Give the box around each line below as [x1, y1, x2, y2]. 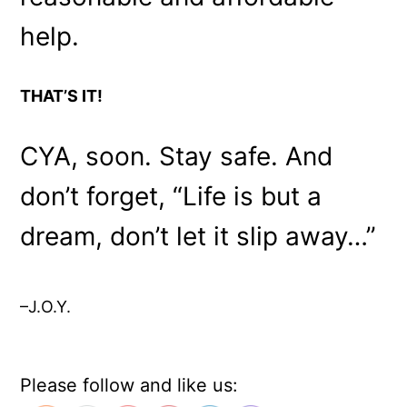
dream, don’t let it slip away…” [20, 221, 377, 253]
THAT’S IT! [20, 86, 104, 106]
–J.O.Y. [20, 297, 72, 317]
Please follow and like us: [20, 373, 239, 396]
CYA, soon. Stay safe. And [20, 141, 333, 173]
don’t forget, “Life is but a [20, 181, 323, 213]
